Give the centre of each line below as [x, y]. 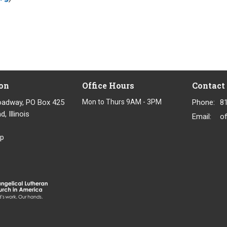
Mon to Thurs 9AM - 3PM [122, 102]
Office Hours [108, 85]
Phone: [203, 102]
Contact [209, 85]
